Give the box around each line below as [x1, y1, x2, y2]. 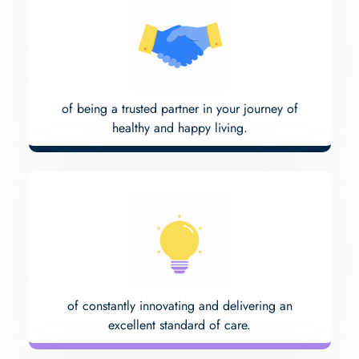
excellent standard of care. [108, 316, 251, 334]
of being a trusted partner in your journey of [61, 99, 298, 118]
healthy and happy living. [111, 119, 248, 137]
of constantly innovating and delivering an [67, 296, 292, 315]
